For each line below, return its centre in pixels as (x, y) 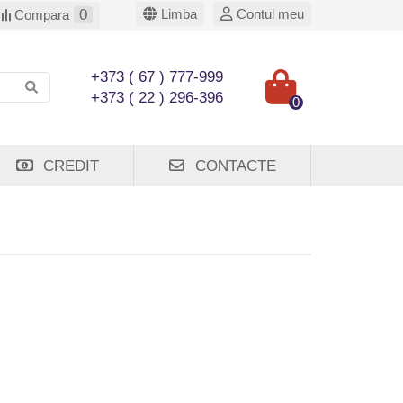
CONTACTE (236, 166)
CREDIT (71, 166)
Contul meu (270, 14)
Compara (42, 15)
